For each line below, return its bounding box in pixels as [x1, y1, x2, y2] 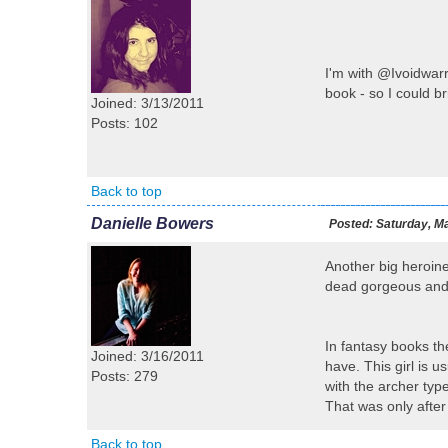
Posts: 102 [91, 115, 158, 131]
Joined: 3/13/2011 [91, 95, 204, 111]
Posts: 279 [91, 368, 158, 384]
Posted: [329, 217, 373, 231]
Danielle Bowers [91, 215, 214, 232]
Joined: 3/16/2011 [91, 348, 204, 364]
